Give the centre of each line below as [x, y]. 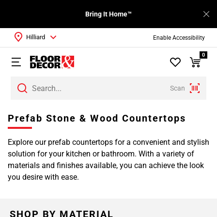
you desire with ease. [43, 177]
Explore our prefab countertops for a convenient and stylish [108, 142]
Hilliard [36, 37]
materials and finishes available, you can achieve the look [106, 165]
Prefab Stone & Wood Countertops [97, 118]
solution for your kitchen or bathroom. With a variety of [101, 154]
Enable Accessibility [179, 38]
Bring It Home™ [108, 14]
